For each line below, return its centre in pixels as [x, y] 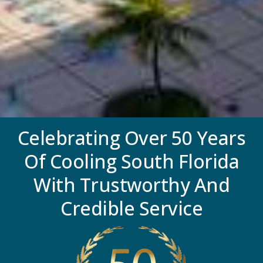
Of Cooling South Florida [131, 120]
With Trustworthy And [131, 143]
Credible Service [131, 167]
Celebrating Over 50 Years [131, 96]
